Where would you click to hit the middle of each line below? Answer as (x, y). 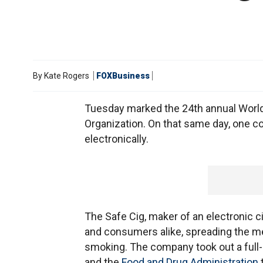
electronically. (117, 139)
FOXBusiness (123, 76)
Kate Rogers (67, 76)
